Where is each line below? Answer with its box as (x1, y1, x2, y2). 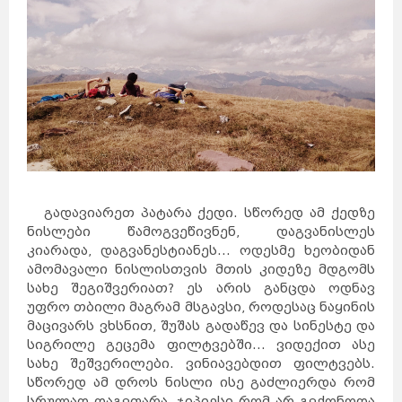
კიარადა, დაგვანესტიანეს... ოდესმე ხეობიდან (27, 242, 375, 258)
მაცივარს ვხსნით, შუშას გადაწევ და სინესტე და (27, 318, 375, 334)
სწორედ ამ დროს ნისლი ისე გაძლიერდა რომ (27, 374, 375, 390)
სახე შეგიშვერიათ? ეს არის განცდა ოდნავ (27, 280, 375, 296)
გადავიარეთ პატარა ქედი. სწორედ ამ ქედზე (27, 205, 375, 221)
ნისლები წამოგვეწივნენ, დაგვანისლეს (27, 223, 375, 240)
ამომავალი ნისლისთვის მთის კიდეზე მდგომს (27, 261, 375, 277)
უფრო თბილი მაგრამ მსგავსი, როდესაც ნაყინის (27, 299, 375, 315)
